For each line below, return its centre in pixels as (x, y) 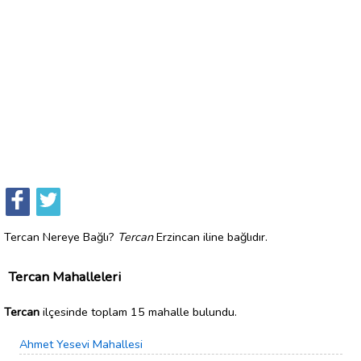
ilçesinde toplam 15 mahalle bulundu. (138, 311)
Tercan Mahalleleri (64, 276)
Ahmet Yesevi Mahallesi (81, 344)
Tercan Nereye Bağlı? (61, 237)
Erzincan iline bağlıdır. (210, 237)
